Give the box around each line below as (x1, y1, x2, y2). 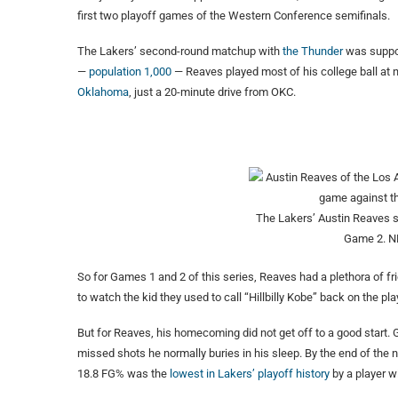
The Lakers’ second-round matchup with (77, 44, 283, 59)
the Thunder (283, 44, 343, 59)
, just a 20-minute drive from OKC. (129, 85, 296, 99)
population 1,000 (89, 65, 171, 79)
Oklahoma (77, 85, 129, 99)
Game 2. (343, 232, 388, 246)
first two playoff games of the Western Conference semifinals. (77, 9, 390, 23)
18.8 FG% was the (77, 367, 170, 381)
